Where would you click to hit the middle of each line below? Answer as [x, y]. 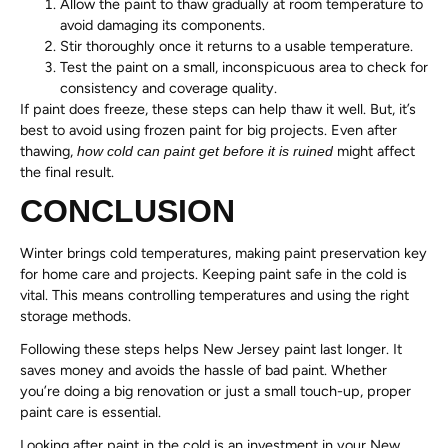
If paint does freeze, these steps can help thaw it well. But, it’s [218, 108]
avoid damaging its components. [162, 24]
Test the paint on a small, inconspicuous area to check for [244, 66]
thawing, [48, 150]
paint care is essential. [90, 411]
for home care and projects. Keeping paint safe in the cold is [213, 273]
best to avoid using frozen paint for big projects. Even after [208, 129]
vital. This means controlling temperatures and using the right [214, 294]
